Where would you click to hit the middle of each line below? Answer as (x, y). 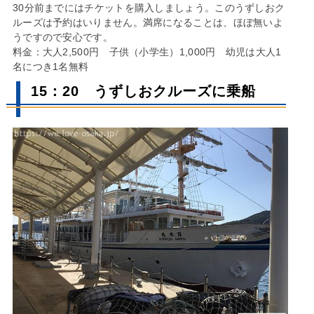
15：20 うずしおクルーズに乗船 (143, 91)
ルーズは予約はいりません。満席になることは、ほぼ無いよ (148, 22)
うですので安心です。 (62, 37)
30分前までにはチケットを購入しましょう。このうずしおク (149, 7)
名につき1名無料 (50, 66)
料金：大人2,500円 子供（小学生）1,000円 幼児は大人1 (147, 52)
